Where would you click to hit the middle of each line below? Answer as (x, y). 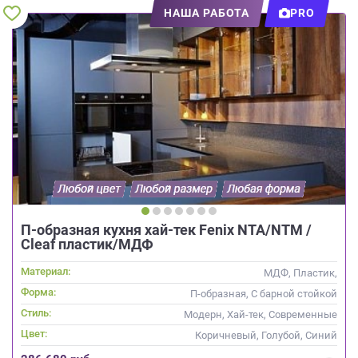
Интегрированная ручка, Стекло (261, 287)
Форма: (38, 292)
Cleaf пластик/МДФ (87, 244)
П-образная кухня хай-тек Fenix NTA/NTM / (166, 229)
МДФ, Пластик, (300, 272)
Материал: (46, 271)
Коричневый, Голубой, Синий (266, 335)
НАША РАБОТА (207, 12)
